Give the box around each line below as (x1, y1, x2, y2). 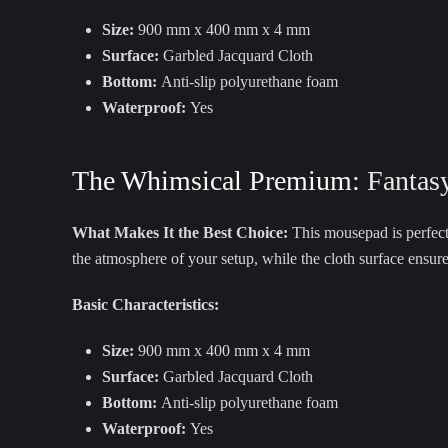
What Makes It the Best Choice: (72, 224, 288, 242)
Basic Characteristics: (72, 296, 219, 314)
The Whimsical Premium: (72, 165, 367, 197)
